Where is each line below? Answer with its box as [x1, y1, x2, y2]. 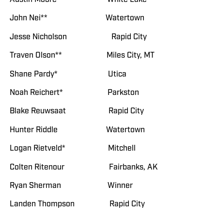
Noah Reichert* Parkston [10, 88, 139, 98]
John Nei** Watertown [10, 13, 144, 23]
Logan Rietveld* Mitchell [10, 143, 136, 154]
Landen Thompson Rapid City [10, 199, 145, 209]
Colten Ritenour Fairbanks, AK [10, 162, 157, 172]
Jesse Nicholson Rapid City [10, 31, 147, 42]
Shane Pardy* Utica [10, 69, 126, 79]
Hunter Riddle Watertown [10, 124, 145, 135]
